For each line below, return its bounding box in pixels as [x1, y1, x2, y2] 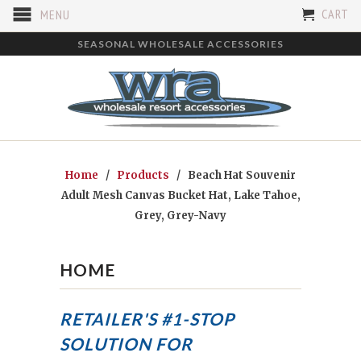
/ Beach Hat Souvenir [172, 168, 296, 182]
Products [117, 168, 169, 182]
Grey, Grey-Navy [135, 208, 226, 222]
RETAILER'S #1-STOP [60, 309, 234, 329]
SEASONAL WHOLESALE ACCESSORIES [77, 38, 284, 50]
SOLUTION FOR [60, 334, 193, 354]
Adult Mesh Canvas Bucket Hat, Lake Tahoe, [60, 188, 301, 202]
